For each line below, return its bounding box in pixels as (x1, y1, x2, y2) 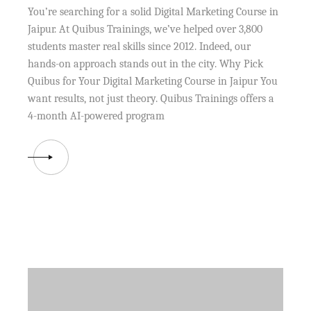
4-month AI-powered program (28, 110, 165, 123)
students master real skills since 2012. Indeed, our (28, 40, 251, 53)
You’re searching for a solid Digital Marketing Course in (28, 6, 279, 19)
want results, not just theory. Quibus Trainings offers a (28, 92, 275, 106)
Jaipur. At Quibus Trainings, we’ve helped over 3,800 (28, 23, 263, 36)
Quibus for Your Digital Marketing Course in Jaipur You (28, 75, 278, 88)
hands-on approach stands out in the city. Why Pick (28, 58, 264, 71)
